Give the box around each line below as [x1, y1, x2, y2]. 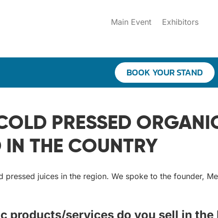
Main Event [111, 17, 152, 27]
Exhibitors [162, 17, 199, 27]
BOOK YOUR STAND [126, 66, 203, 79]
